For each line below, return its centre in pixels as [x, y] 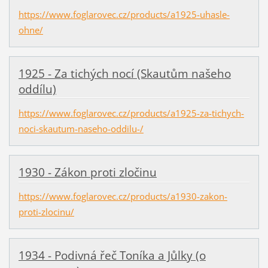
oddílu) [37, 89]
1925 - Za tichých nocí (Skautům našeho [124, 73]
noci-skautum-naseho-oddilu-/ [81, 128]
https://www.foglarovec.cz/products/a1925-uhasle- [124, 14]
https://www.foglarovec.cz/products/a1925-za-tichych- [131, 113]
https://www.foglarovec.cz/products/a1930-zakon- [123, 197]
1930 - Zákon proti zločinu [87, 172]
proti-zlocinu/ [46, 212]
